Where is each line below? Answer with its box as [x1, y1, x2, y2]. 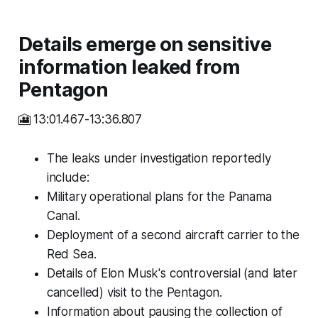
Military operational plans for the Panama [46, 190, 272, 204]
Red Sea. [46, 247, 97, 262]
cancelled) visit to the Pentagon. [46, 285, 223, 300]
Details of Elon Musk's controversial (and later [46, 266, 297, 281]
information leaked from [18, 55, 240, 79]
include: [46, 170, 89, 185]
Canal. [46, 209, 80, 224]
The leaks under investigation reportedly [46, 151, 271, 166]
